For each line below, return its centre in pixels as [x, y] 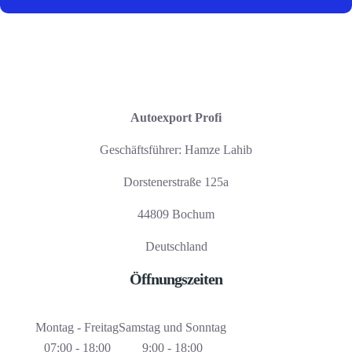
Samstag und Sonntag [172, 327]
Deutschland [176, 246]
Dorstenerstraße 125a [176, 181]
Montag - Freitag [77, 327]
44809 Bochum [176, 214]
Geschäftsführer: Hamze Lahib [176, 149]
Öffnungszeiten [176, 279]
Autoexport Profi [176, 117]
